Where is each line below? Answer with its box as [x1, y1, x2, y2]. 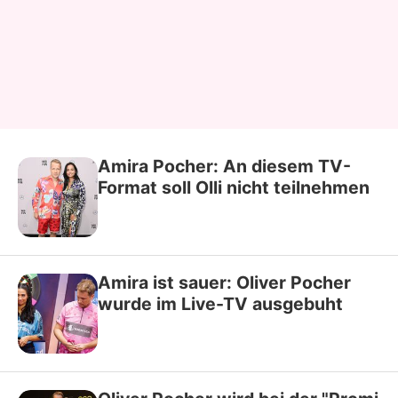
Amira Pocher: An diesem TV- [98, 155, 351, 177]
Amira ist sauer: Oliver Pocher [98, 272, 351, 293]
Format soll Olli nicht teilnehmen [98, 177, 370, 198]
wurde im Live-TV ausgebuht [98, 293, 344, 314]
